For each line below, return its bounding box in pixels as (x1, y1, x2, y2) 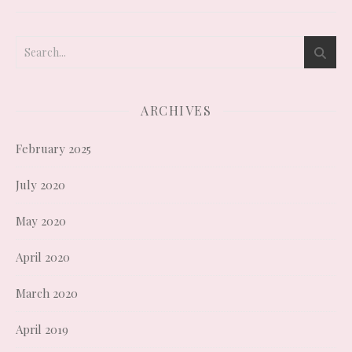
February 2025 (16, 141, 91, 156)
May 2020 (16, 213, 66, 229)
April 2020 (16, 249, 70, 265)
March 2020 (16, 285, 78, 301)
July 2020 (16, 177, 65, 192)
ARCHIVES (141, 102, 211, 119)
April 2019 (16, 321, 68, 337)
